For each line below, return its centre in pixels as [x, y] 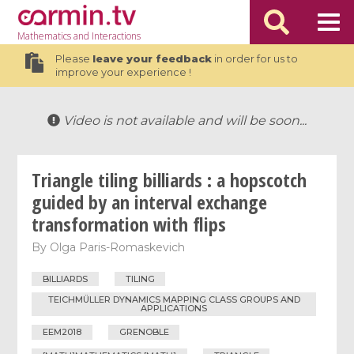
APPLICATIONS [174, 309]
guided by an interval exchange [150, 202]
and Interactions [106, 36]
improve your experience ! [123, 72]
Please [73, 59]
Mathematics [45, 36]
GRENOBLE [144, 332]
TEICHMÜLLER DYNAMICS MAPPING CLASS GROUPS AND [174, 300]
